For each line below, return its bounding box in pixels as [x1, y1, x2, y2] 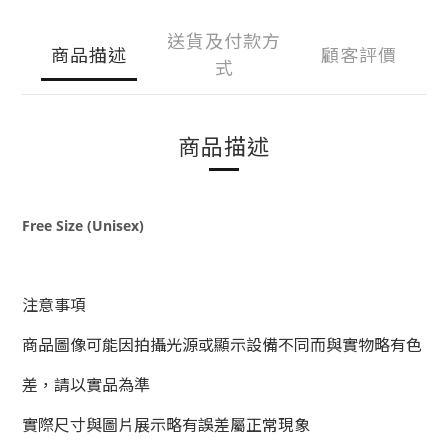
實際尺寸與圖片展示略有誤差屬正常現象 [22, 412, 310, 436]
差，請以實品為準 [22, 372, 150, 396]
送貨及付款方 [167, 27, 281, 53]
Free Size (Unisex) [22, 216, 144, 235]
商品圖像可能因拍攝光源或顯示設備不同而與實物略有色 [22, 332, 422, 356]
